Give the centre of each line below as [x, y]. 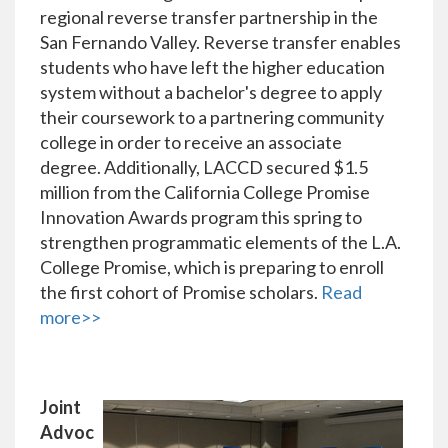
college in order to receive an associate [191, 142]
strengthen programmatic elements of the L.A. [220, 242]
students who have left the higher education [212, 67]
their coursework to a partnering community [212, 117]
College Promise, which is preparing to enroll [212, 267]
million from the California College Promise [205, 192]
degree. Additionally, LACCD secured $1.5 [204, 167]
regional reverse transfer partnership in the [209, 17]
